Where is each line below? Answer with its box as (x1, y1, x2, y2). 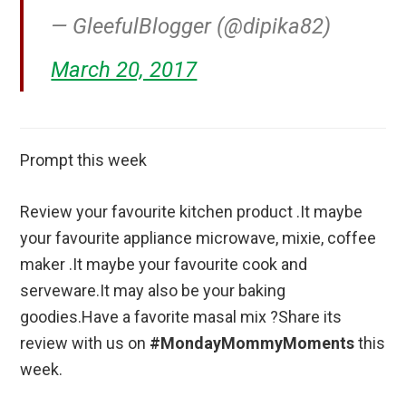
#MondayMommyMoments (150, 333, 355, 353)
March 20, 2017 (51, 56, 198, 82)
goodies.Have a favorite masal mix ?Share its (20, 306, 343, 326)
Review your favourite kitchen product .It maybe (20, 201, 363, 221)
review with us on (20, 333, 150, 353)
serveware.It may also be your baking (20, 280, 286, 300)
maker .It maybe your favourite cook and (20, 254, 308, 274)
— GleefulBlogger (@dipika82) (51, 13, 332, 39)
